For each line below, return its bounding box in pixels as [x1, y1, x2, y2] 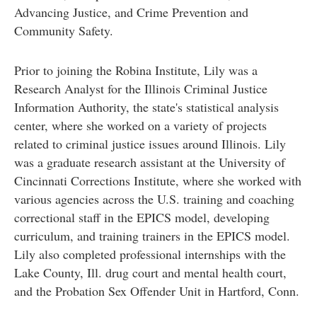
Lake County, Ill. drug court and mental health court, [13, 263, 287, 281]
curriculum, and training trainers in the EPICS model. [13, 226, 290, 244]
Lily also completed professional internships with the [13, 245, 286, 263]
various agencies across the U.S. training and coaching [13, 190, 294, 207]
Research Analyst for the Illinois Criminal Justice [13, 79, 267, 97]
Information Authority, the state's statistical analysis [13, 98, 279, 115]
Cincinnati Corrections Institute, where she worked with [13, 171, 301, 189]
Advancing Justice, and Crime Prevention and [13, 3, 248, 21]
